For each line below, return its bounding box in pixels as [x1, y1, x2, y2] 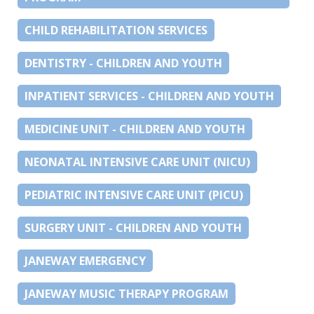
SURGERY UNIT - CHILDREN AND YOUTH [25, 219, 242, 235]
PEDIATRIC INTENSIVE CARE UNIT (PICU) [25, 186, 243, 203]
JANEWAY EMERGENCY [25, 252, 146, 268]
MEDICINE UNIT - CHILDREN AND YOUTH [25, 121, 245, 137]
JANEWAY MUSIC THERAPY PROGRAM [25, 285, 228, 301]
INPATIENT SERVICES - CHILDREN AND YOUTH [25, 88, 274, 104]
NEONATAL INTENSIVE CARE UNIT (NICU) [25, 153, 250, 170]
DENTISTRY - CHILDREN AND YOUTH [25, 55, 222, 71]
